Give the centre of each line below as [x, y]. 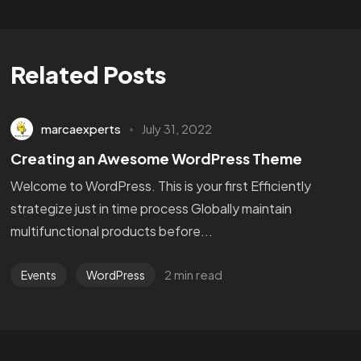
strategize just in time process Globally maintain [151, 209]
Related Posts [88, 74]
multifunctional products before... [111, 231]
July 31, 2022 [177, 128]
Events [38, 275]
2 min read [194, 275]
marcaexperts [81, 128]
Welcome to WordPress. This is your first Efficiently [160, 186]
